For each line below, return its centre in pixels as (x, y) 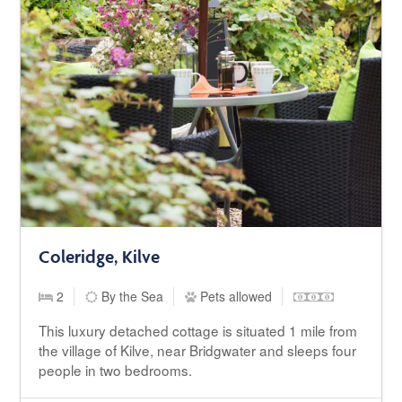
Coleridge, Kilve (100, 257)
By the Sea (131, 297)
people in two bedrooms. (116, 370)
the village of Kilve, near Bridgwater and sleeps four (198, 350)
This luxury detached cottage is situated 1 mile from (198, 331)
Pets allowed (235, 297)
